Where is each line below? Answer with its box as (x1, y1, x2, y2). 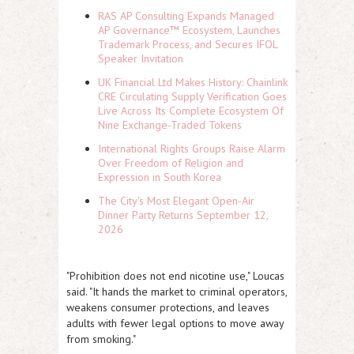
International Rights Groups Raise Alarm (98, 141, 285, 156)
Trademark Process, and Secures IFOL (98, 37, 277, 51)
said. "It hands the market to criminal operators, (66, 284, 287, 299)
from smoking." (66, 332, 136, 346)
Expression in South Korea (98, 170, 221, 184)
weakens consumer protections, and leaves (66, 300, 269, 314)
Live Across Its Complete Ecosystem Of (98, 104, 284, 118)
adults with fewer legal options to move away (66, 316, 284, 330)
